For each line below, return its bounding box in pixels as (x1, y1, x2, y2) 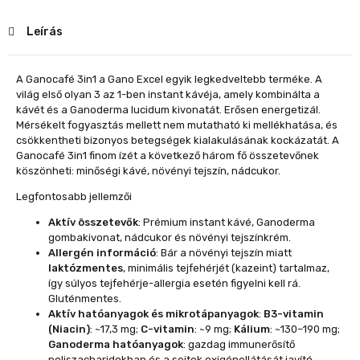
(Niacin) (48, 323, 90, 335)
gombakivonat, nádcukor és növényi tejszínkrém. (48, 231, 291, 243)
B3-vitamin (264, 308, 324, 320)
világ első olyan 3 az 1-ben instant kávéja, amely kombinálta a (16, 88, 320, 100)
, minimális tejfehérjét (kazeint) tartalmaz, (123, 262, 329, 274)
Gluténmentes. (48, 292, 121, 305)
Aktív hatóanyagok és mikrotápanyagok (48, 308, 259, 320)
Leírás (24, 25, 63, 39)
